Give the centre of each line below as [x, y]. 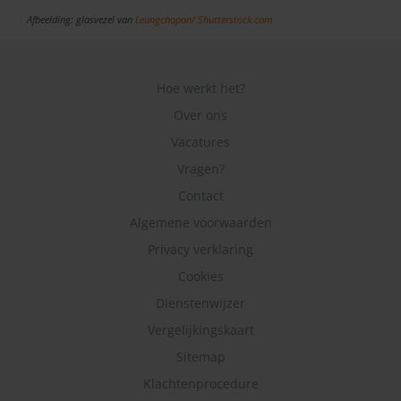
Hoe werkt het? [200, 89]
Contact [200, 196]
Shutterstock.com [235, 20]
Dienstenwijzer [200, 303]
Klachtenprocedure [200, 384]
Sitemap [200, 357]
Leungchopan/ [166, 20]
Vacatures [200, 142]
